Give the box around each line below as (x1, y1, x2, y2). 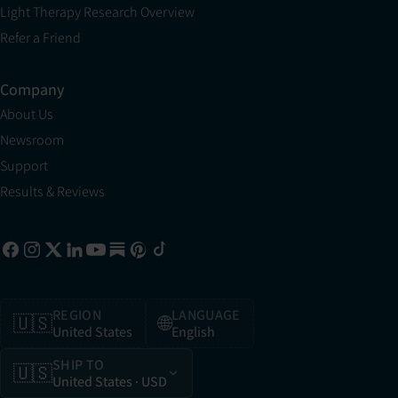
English (171, 322, 215, 342)
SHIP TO (52, 355, 105, 375)
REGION (52, 306, 101, 325)
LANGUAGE (171, 306, 241, 325)
